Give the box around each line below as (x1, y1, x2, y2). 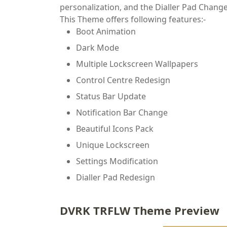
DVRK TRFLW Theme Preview (60, 203, 219, 218)
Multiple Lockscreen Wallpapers (76, 58, 198, 69)
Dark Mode (76, 42, 119, 53)
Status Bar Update (76, 91, 146, 102)
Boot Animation (76, 26, 136, 37)
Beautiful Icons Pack (76, 123, 154, 134)
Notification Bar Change (76, 107, 168, 118)
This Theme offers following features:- (60, 14, 206, 25)
